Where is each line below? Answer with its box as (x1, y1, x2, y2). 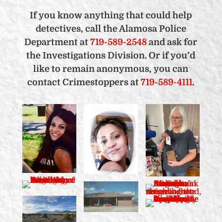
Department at (24, 37, 91, 47)
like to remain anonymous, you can (33, 63, 189, 74)
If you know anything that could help (30, 10, 192, 20)
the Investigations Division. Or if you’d (26, 50, 196, 60)
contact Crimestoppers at (27, 77, 141, 87)
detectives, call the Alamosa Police (35, 23, 186, 34)
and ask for (147, 37, 198, 47)
